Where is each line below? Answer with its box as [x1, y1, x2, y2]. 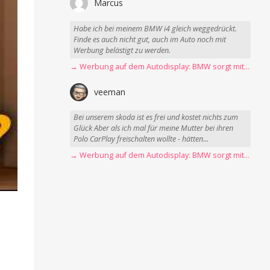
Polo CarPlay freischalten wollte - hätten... [74, 134, 209, 145]
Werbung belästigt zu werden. [74, 45, 171, 56]
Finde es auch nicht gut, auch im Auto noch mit [74, 34, 227, 45]
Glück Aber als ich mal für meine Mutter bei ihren [74, 123, 234, 134]
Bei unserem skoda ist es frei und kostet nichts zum [74, 112, 239, 123]
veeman [94, 86, 126, 98]
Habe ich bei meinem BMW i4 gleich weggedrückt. [74, 24, 237, 34]
